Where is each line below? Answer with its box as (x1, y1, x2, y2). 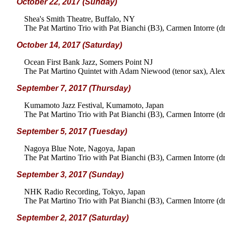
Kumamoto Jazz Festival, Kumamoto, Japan (24, 101, 164, 109)
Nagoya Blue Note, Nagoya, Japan (24, 144, 135, 153)
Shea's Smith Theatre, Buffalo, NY (24, 15, 135, 23)
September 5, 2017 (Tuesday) (17, 127, 127, 136)
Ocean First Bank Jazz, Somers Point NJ (24, 58, 153, 66)
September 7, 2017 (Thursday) (17, 84, 131, 92)
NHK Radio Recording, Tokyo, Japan (24, 187, 145, 196)
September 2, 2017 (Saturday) (17, 213, 129, 222)
